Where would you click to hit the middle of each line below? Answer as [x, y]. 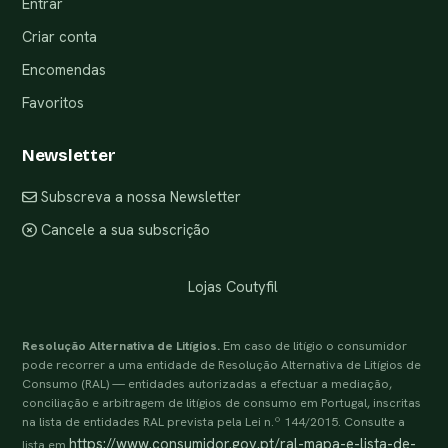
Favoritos [53, 103]
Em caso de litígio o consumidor [313, 346]
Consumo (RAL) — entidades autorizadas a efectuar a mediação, [207, 384]
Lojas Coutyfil [231, 287]
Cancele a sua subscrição [123, 230]
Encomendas [64, 70]
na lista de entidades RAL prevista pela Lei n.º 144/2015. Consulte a [213, 422]
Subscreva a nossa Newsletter [138, 197]
